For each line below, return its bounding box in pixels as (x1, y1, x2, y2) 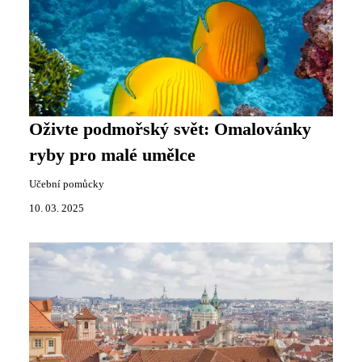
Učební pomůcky (29, 178, 104, 190)
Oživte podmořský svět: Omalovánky (29, 119, 311, 139)
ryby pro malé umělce (29, 145, 196, 165)
